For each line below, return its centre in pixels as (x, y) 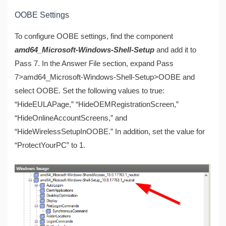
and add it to (177, 50)
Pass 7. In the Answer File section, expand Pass (94, 64)
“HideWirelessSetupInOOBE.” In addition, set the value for (110, 132)
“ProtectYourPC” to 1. (50, 146)
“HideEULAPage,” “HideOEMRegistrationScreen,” (97, 105)
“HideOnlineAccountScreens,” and (71, 118)
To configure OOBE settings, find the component (94, 37)
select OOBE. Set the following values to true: (90, 91)
